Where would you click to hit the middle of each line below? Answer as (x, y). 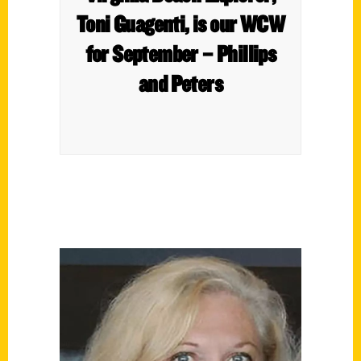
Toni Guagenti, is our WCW (180, 23)
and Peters (180, 83)
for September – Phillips (180, 53)
